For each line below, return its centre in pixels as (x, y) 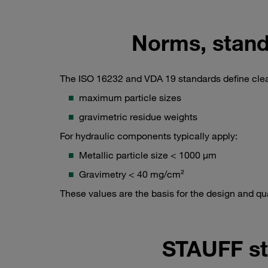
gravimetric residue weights (138, 117)
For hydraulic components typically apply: (149, 136)
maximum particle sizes (130, 98)
